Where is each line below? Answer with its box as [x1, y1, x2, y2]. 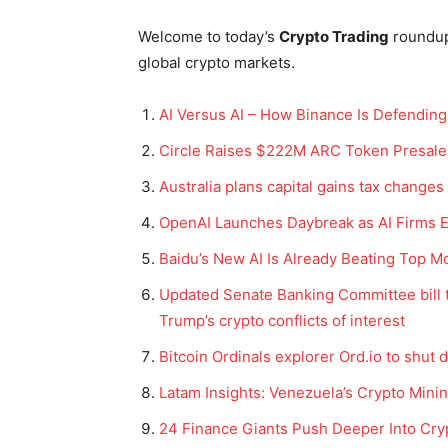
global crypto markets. [138, 53, 295, 72]
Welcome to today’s [138, 27, 279, 46]
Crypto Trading [279, 27, 389, 46]
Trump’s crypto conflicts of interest [159, 311, 405, 330]
